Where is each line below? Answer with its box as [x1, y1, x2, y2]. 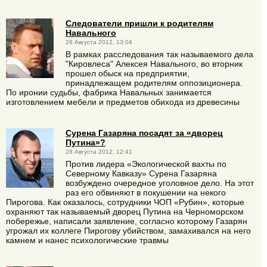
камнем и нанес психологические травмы [6, 235, 169, 246]
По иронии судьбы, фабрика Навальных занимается [6, 88, 212, 98]
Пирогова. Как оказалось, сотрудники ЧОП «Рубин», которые [6, 197, 244, 207]
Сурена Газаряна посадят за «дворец [66, 128, 223, 138]
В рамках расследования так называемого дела [66, 49, 253, 60]
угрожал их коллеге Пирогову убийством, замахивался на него [6, 226, 251, 236]
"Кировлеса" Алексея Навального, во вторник [66, 59, 243, 69]
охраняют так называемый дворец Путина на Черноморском [6, 207, 244, 217]
